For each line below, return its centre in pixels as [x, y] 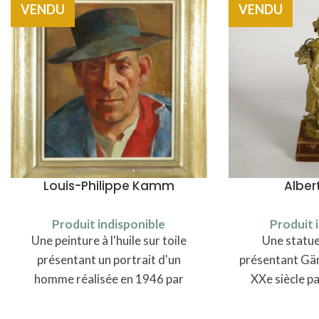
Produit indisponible [109, 224]
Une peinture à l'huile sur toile [109, 240]
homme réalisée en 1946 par [109, 278]
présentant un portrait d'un [109, 259]
